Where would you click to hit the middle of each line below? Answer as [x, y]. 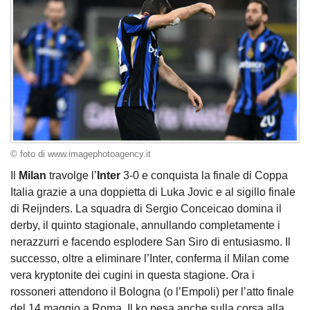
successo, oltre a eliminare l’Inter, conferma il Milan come [150, 259]
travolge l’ [73, 176]
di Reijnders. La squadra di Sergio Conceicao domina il [146, 209]
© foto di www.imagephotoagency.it [81, 154]
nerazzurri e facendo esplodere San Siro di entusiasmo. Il [151, 242]
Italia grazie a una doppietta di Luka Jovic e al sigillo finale [153, 192]
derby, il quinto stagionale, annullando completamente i [145, 226]
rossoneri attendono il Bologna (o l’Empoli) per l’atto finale [152, 292]
